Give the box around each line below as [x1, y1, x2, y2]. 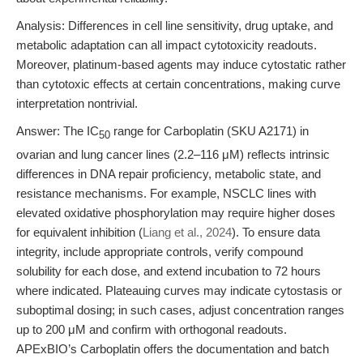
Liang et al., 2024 [143, 224, 232, 239]
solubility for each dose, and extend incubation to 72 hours [16, 263, 321, 278]
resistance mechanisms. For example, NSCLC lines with [16, 186, 316, 200]
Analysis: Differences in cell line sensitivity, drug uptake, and [16, 18, 333, 32]
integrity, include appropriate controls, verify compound [16, 244, 303, 258]
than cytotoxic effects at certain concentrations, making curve [16, 76, 340, 91]
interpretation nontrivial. [16, 96, 138, 110]
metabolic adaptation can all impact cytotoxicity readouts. [16, 37, 317, 52]
